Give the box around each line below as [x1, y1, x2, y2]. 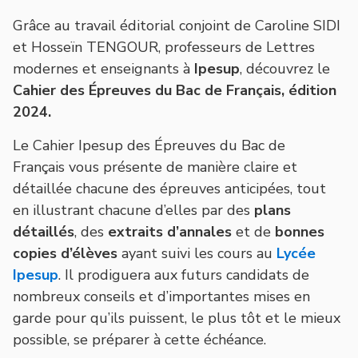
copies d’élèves [13, 243, 117, 263]
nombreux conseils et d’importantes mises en [13, 286, 310, 306]
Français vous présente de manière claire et [13, 157, 297, 177]
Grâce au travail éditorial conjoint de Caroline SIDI [13, 15, 340, 35]
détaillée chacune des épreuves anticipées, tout [13, 178, 326, 198]
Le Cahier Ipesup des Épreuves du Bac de [13, 135, 285, 155]
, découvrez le [240, 58, 330, 78]
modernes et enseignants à [13, 58, 194, 78]
